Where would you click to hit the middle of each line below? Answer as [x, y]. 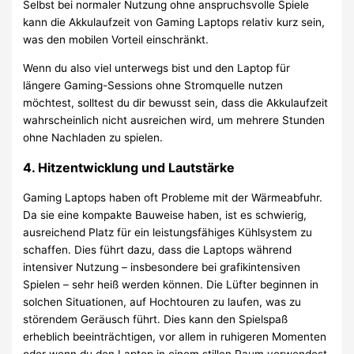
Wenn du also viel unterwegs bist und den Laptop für [157, 68]
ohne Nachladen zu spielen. [93, 137]
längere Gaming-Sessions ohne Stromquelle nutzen [153, 85]
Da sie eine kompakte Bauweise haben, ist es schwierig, [165, 215]
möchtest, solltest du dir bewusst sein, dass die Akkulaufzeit [176, 102]
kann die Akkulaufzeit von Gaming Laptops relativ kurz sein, [174, 23]
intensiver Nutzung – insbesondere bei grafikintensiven [162, 267]
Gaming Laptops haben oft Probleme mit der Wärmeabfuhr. [173, 197]
